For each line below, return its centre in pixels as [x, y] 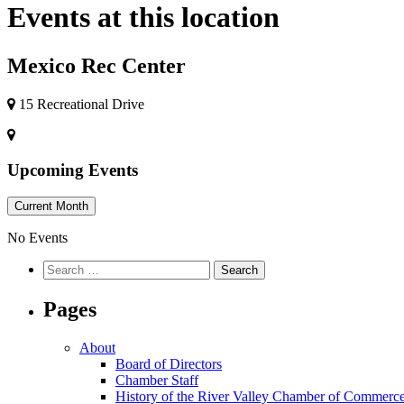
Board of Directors [169, 364]
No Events [37, 238]
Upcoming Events [73, 170]
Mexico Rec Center [96, 65]
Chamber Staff [157, 381]
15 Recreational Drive [80, 104]
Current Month [51, 207]
